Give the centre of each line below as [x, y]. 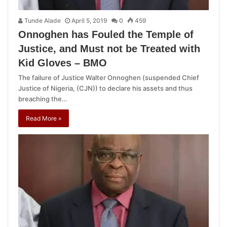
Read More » [44, 119]
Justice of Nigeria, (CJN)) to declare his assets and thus [105, 88]
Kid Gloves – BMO [63, 63]
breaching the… [43, 99]
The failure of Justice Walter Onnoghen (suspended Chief [109, 78]
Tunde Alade [42, 21]
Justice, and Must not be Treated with [109, 49]
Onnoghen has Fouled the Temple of [106, 35]
